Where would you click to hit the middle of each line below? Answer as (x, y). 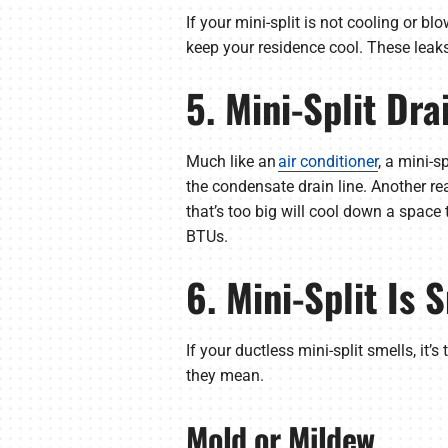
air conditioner (327, 162)
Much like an (231, 162)
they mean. (224, 376)
